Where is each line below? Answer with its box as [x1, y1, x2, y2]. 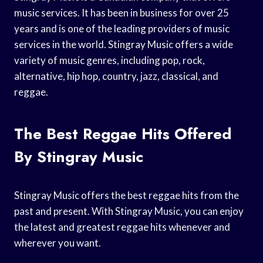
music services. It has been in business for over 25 [14, 6, 229, 19]
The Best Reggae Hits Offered [14, 122, 232, 145]
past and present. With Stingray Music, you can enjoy [14, 204, 244, 217]
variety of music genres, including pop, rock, [14, 53, 205, 66]
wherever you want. [14, 236, 101, 249]
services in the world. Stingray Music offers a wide [14, 38, 233, 50]
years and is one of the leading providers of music [14, 22, 230, 35]
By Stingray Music [14, 145, 143, 168]
